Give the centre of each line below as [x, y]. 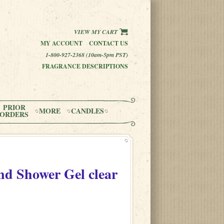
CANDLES [87, 111]
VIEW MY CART [96, 32]
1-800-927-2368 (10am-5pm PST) [87, 55]
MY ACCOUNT [61, 43]
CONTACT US [108, 43]
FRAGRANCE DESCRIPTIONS [85, 66]
